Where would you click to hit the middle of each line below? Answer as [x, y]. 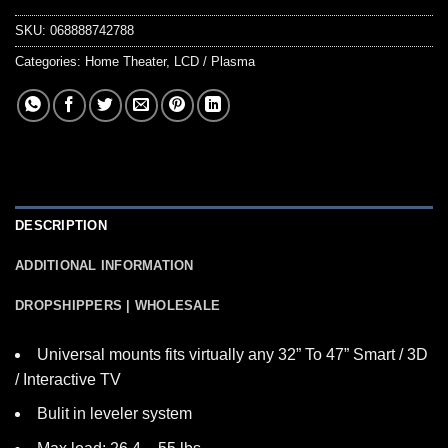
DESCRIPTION [61, 225]
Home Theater [125, 61]
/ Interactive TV [68, 379]
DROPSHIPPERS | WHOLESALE [118, 305]
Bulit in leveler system [114, 414]
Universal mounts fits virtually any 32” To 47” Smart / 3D [232, 354]
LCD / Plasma [214, 61]
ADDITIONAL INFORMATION [104, 265]
